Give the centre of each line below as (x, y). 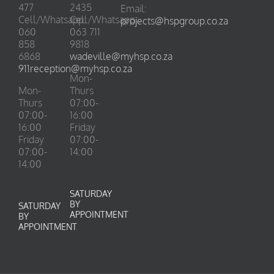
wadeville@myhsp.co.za (121, 56)
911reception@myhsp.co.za (75, 68)
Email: (134, 9)
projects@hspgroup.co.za (175, 21)
